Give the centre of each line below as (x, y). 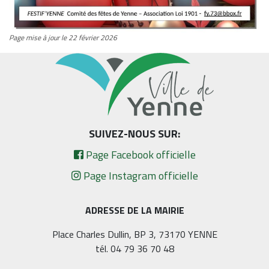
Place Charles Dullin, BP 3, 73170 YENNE (134, 234)
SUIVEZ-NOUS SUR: (134, 134)
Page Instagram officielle (139, 176)
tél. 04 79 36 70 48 (134, 249)
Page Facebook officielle (139, 155)
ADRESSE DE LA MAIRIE (134, 210)
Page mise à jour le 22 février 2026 (63, 38)
